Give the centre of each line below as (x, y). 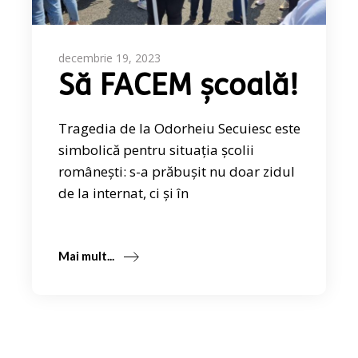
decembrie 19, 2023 (110, 58)
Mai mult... (87, 255)
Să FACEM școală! (179, 87)
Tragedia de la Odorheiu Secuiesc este (180, 128)
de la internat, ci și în (124, 193)
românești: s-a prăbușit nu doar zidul (177, 171)
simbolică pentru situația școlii (157, 149)
